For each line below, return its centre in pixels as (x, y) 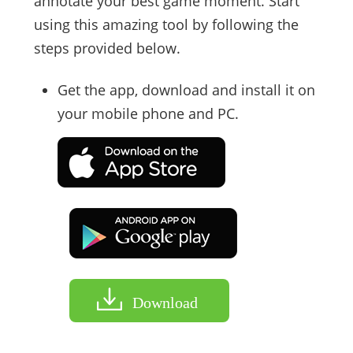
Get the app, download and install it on (186, 90)
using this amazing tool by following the (166, 25)
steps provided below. (107, 48)
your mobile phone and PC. (148, 114)
